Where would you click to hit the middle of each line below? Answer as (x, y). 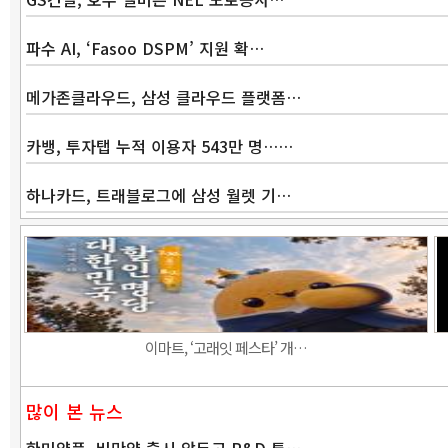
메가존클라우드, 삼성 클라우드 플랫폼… (163, 97)
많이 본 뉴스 (74, 411)
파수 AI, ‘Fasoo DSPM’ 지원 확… (145, 48)
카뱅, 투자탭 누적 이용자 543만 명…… (159, 146)
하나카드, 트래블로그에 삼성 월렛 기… (158, 195)
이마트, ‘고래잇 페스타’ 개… (225, 347)
